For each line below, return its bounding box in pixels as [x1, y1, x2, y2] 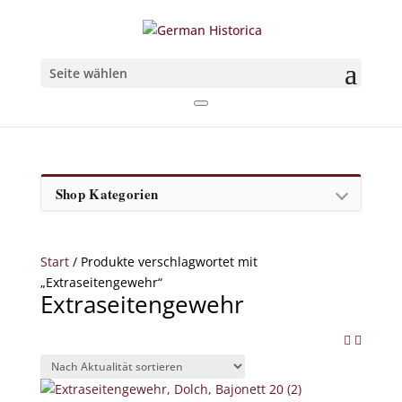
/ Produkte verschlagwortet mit [68, 253, 258, 270]
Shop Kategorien [55, 184, 159, 204]
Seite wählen [48, 64, 127, 82]
